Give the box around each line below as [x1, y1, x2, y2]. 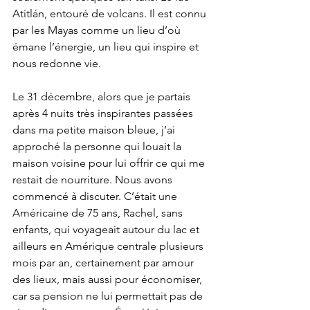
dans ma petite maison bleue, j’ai [12, 123, 178, 137]
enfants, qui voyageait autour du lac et [12, 223, 202, 237]
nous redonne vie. [12, 57, 101, 71]
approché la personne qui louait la [12, 140, 184, 154]
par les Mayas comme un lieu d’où [12, 24, 183, 37]
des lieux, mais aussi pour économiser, [12, 273, 205, 286]
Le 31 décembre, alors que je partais [12, 90, 193, 104]
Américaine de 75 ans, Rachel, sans [12, 206, 185, 220]
